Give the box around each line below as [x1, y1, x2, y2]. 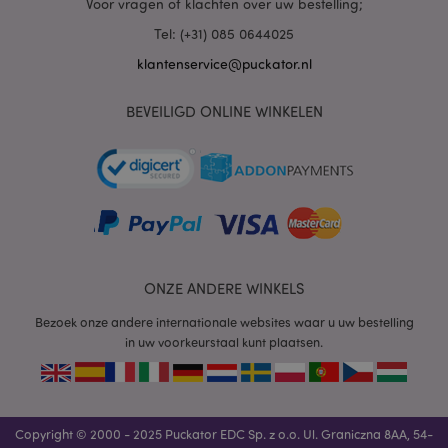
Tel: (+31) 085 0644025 [154, 25, 294, 42]
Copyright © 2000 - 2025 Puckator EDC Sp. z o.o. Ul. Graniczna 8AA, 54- [15, 425, 433, 442]
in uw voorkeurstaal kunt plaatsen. [125, 334, 323, 350]
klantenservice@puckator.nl [136, 55, 312, 72]
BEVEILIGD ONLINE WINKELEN [125, 102, 323, 121]
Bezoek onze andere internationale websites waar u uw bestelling [34, 314, 414, 330]
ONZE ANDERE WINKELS [144, 279, 304, 298]
